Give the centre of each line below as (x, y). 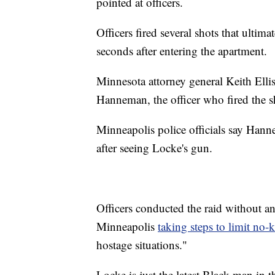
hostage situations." (142, 244)
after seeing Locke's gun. (154, 147)
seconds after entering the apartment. (182, 50)
